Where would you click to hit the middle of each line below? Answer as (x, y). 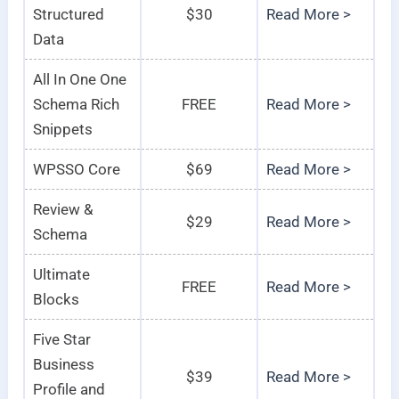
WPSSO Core (76, 170)
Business (63, 365)
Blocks (56, 300)
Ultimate (61, 275)
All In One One (79, 80)
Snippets (62, 130)
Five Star (61, 340)
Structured (68, 15)
